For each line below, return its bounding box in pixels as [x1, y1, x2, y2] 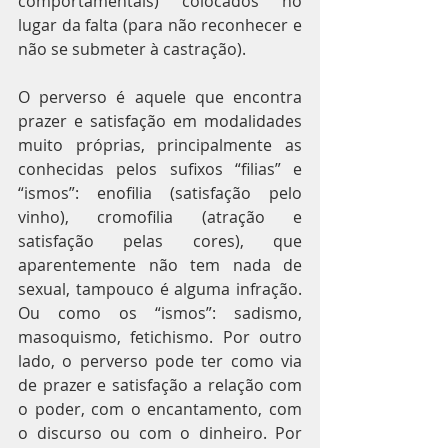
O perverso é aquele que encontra [18, 86, 302, 108]
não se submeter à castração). [18, 38, 246, 60]
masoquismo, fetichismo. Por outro [18, 326, 302, 348]
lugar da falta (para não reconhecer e [18, 14, 302, 36]
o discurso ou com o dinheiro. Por [18, 422, 302, 444]
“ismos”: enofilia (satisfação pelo [18, 182, 302, 204]
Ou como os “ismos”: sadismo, [18, 302, 302, 324]
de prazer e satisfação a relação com [18, 374, 302, 396]
